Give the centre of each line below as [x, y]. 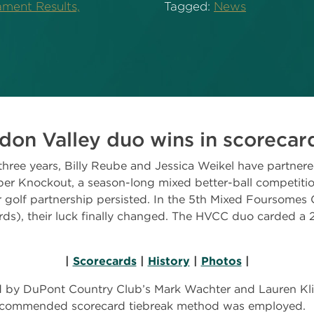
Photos [221, 261]
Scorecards [104, 261]
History [169, 261]
